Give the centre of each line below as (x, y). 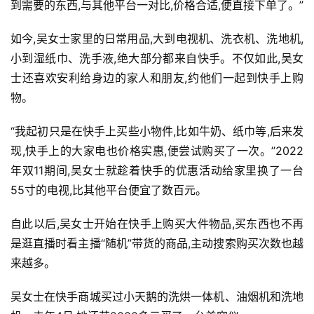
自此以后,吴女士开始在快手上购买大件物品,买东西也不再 (157, 224)
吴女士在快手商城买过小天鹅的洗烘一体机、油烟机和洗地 (157, 297)
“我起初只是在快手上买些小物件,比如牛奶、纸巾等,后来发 (157, 131)
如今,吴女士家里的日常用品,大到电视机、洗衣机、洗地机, (157, 39)
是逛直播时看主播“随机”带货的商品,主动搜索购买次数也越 (157, 244)
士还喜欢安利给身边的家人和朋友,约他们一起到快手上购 (157, 78)
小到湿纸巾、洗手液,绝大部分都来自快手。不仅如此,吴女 (157, 59)
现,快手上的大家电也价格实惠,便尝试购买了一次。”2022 (157, 151)
